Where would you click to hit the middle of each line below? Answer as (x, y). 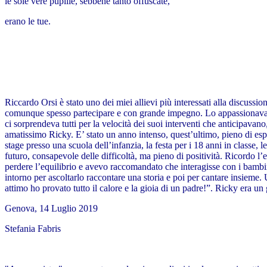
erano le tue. (28, 21)
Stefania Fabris (33, 229)
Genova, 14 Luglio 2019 (51, 209)
